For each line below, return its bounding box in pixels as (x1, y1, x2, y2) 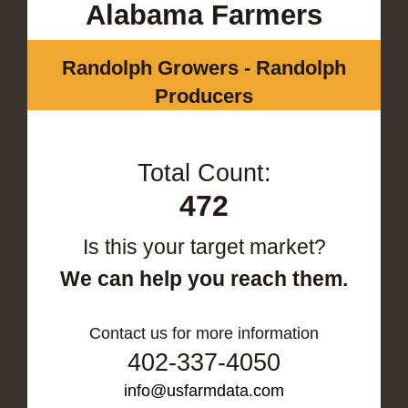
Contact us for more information (89, 323, 319, 342)
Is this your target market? (82, 234, 326, 259)
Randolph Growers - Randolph (62, 56, 346, 79)
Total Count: (137, 158, 271, 187)
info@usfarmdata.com (124, 381, 284, 400)
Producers (155, 84, 253, 107)
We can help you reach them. (60, 266, 348, 291)
